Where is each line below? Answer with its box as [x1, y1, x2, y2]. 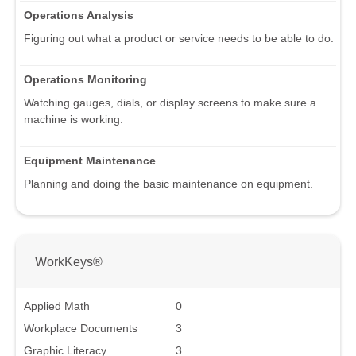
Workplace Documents [24, 321, 137, 335]
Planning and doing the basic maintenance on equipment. [24, 177, 313, 191]
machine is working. [24, 113, 123, 126]
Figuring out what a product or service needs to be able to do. [24, 32, 334, 45]
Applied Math [24, 299, 90, 312]
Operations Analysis [24, 9, 133, 22]
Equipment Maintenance [24, 154, 156, 168]
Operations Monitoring [24, 73, 147, 87]
